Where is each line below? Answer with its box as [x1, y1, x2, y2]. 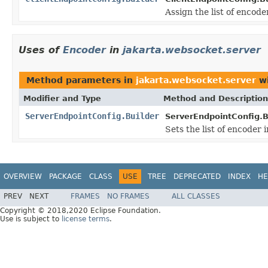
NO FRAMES [107, 192, 150, 201]
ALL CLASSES [172, 192, 220, 201]
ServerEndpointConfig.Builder [25, 111, 159, 121]
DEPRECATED [173, 172, 221, 181]
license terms [62, 215, 109, 224]
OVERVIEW [4, 172, 42, 181]
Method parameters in [26, 75, 136, 85]
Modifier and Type [23, 93, 101, 103]
